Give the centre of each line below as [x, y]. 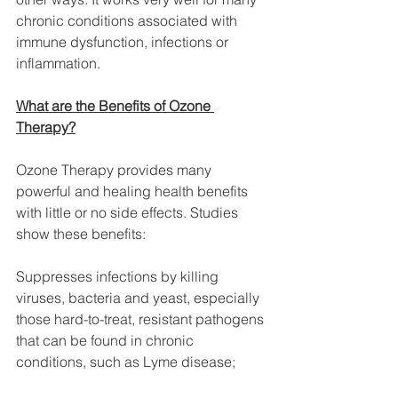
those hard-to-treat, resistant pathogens [142, 318]
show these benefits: [81, 233]
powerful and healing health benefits [134, 191]
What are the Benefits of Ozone [115, 105]
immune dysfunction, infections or [124, 41]
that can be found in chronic [107, 340]
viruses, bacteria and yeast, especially [139, 297]
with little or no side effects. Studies [129, 212]
